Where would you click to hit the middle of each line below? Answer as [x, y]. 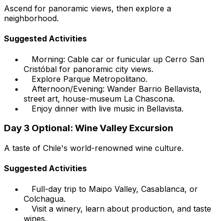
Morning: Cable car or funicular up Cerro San [118, 59]
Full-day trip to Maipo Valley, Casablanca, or [115, 189]
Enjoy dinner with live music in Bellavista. [108, 108]
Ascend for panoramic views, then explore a [88, 8]
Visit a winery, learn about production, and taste [121, 208]
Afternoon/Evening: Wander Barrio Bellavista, [117, 89]
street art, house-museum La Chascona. [99, 98]
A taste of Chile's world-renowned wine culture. [94, 148]
